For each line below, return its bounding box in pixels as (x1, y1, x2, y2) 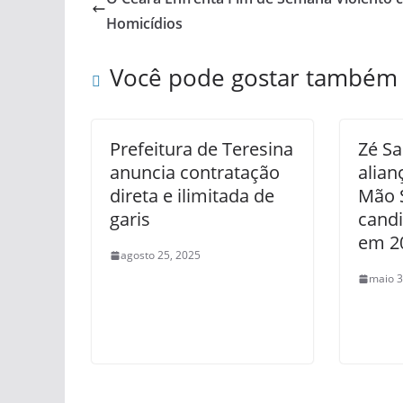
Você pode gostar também (110, 61, 398, 94)
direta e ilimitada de (110, 184, 274, 208)
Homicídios (106, 13, 183, 33)
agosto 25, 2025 (121, 247, 201, 263)
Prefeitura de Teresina (110, 137, 293, 161)
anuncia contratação (110, 160, 280, 184)
